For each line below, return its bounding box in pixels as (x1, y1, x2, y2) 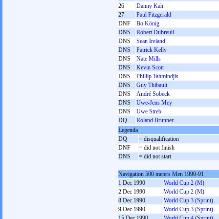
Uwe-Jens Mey (136, 99, 172, 106)
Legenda (118, 127, 138, 133)
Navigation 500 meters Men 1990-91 (118, 171, 204, 177)
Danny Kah (136, 2, 163, 9)
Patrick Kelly (136, 46, 167, 53)
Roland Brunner (136, 117, 174, 124)
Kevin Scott (136, 64, 164, 71)
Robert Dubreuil (136, 29, 174, 36)
